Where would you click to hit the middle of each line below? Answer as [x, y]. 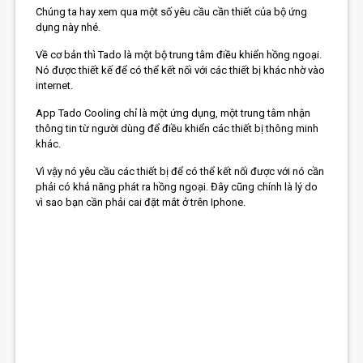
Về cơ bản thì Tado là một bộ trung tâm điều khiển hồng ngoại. [179, 55]
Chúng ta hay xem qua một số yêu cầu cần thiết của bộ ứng [172, 12]
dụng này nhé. [68, 28]
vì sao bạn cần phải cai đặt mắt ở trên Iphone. [141, 203]
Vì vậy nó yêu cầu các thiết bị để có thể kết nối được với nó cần [180, 172]
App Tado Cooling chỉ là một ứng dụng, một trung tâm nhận [173, 113]
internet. [55, 86]
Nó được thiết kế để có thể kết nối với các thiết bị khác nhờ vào [181, 70]
